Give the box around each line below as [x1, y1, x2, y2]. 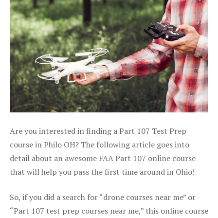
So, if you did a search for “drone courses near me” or [10, 191, 196, 202]
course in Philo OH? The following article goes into [10, 139, 189, 150]
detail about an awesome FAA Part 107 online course [10, 152, 196, 163]
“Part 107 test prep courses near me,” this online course [10, 205, 208, 216]
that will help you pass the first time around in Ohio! [10, 166, 195, 177]
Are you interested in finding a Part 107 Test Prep [10, 125, 186, 136]
